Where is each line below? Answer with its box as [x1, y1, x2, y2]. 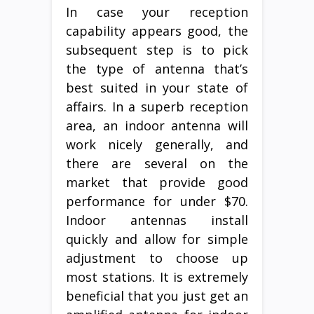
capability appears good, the [66, 22, 248, 39]
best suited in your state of [66, 78, 248, 96]
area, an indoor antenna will [66, 116, 248, 134]
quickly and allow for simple [66, 230, 248, 247]
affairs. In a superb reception [66, 97, 248, 115]
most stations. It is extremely [66, 268, 248, 285]
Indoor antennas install [66, 211, 248, 228]
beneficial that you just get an [66, 287, 248, 304]
